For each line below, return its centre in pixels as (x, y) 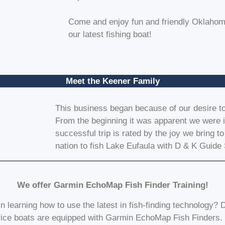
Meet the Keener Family (113, 81)
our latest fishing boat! (110, 34)
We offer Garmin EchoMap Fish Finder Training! (113, 185)
